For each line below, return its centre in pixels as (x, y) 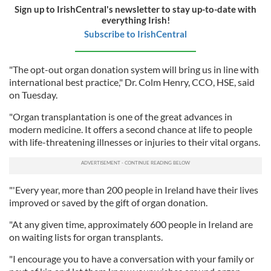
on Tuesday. (33, 95)
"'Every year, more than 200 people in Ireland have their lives (134, 190)
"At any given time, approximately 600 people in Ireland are (131, 224)
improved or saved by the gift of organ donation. (108, 202)
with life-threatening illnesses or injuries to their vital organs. (135, 142)
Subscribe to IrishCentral (135, 34)
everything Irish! (135, 20)
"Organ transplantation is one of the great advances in (121, 116)
